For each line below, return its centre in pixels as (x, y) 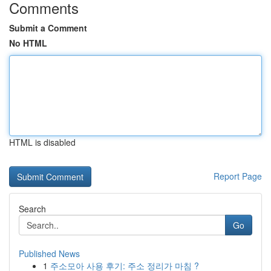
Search (32, 209)
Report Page (238, 176)
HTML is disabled (42, 142)
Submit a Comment (48, 28)
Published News (49, 253)
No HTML (28, 43)
